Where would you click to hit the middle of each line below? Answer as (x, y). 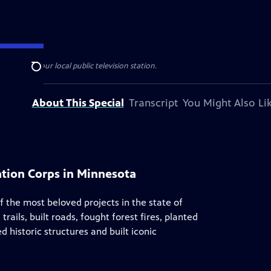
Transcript (153, 103)
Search (46, 73)
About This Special (78, 103)
